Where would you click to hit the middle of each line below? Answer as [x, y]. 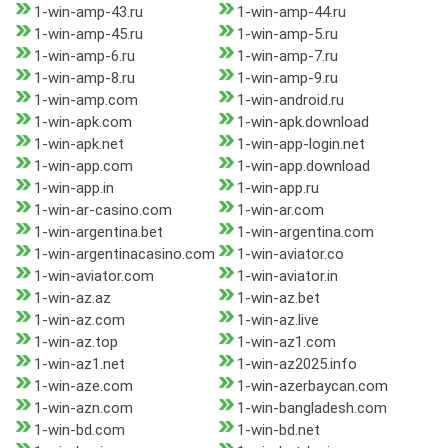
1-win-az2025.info [296, 364]
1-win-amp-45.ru [88, 34]
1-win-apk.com [83, 122]
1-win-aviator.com [94, 276]
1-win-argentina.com [305, 232]
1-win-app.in [74, 188]
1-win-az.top [76, 342]
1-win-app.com [83, 166]
